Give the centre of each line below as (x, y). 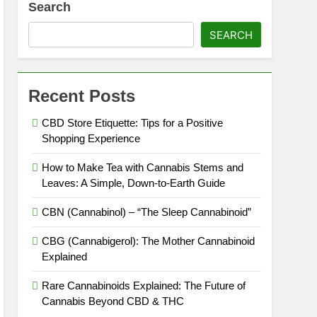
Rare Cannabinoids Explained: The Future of (144, 286)
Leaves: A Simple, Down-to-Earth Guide (134, 183)
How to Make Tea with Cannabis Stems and (143, 167)
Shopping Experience (91, 138)
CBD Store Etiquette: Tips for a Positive (133, 123)
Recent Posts (82, 96)
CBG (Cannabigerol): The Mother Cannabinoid (149, 241)
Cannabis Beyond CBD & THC (113, 301)
